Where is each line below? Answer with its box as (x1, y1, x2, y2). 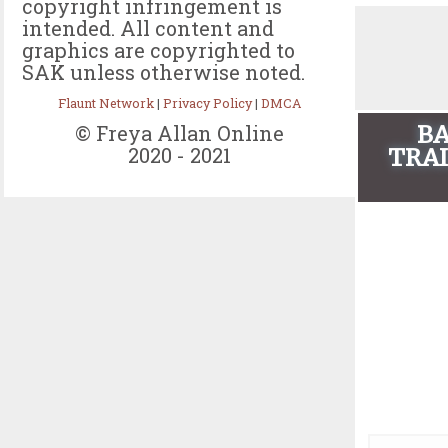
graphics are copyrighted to (22, 37, 295, 63)
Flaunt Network (58, 94, 154, 111)
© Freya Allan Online (75, 120, 284, 147)
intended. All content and (22, 15, 274, 41)
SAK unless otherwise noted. (22, 59, 305, 85)
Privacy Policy (163, 94, 252, 111)
